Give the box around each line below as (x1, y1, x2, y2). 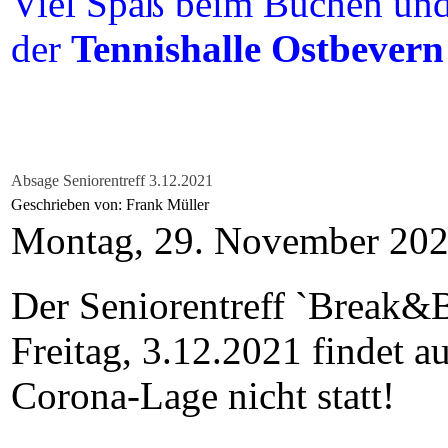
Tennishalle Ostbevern (71, 27, 444, 70)
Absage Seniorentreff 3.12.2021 (11, 172, 213, 189)
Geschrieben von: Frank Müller (11, 196, 213, 213)
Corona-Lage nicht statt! (11, 374, 405, 417)
